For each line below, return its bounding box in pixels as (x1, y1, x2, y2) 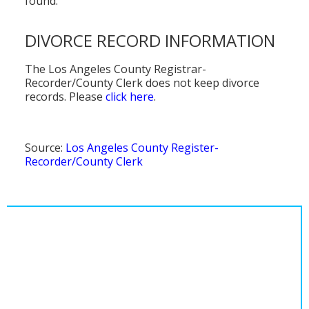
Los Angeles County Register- (66, 140, 219, 156)
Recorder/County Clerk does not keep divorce (25, 75, 259, 91)
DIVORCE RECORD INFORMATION (25, 29, 275, 52)
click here (106, 89, 154, 105)
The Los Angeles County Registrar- (25, 61, 206, 77)
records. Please (25, 89, 106, 105)
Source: (25, 140, 66, 156)
